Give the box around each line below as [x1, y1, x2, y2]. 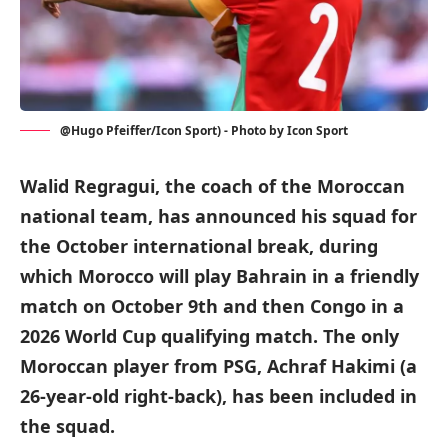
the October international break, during [20, 234, 378, 259]
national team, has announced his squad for [20, 204, 417, 229]
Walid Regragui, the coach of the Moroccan [20, 174, 405, 199]
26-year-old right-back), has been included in [20, 384, 417, 409]
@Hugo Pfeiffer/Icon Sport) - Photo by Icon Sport [60, 122, 348, 140]
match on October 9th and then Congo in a [20, 294, 404, 319]
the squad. [20, 414, 115, 439]
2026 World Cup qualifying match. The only [20, 324, 399, 349]
